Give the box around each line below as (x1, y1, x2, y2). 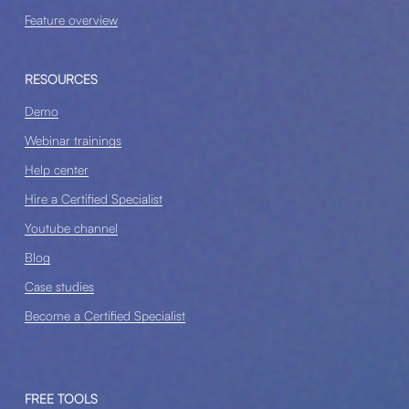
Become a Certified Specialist (24, 308, 185, 324)
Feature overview (24, 12, 118, 28)
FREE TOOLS (24, 391, 98, 407)
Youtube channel (24, 220, 118, 236)
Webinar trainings (24, 132, 121, 149)
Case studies (24, 278, 94, 295)
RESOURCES (24, 71, 98, 88)
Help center (24, 162, 89, 178)
